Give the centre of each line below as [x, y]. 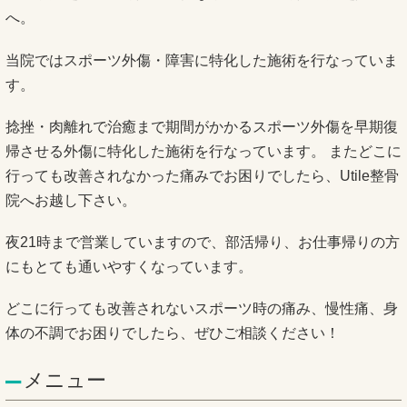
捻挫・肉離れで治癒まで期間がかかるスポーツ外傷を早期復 [202, 126]
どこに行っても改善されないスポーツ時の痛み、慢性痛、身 [202, 309]
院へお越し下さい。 [71, 200]
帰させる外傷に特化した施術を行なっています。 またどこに [203, 151]
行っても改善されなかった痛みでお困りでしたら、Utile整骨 [202, 175]
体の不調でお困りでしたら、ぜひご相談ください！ [173, 333]
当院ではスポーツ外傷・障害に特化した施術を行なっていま [202, 60]
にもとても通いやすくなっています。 [129, 266]
